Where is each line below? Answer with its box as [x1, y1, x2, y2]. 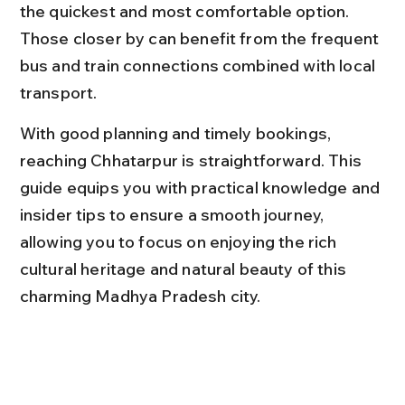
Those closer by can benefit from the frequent [19, 28, 383, 49]
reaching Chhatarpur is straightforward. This [19, 150, 366, 171]
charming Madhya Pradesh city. [19, 286, 261, 306]
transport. [19, 82, 98, 103]
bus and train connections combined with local [19, 55, 380, 76]
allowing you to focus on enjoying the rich [19, 231, 341, 252]
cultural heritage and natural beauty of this [19, 259, 351, 279]
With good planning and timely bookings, [19, 123, 335, 144]
